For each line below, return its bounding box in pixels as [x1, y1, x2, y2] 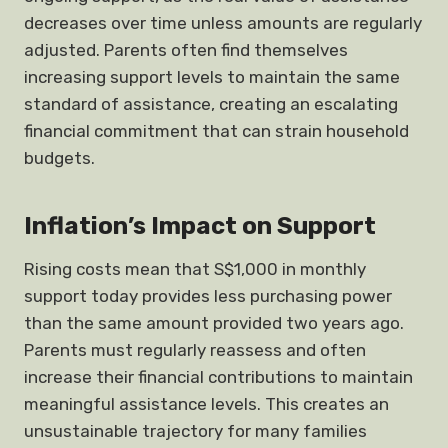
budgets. [24, 148, 95, 168]
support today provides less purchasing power [24, 286, 392, 306]
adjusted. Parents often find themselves [24, 40, 348, 60]
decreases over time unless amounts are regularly [24, 13, 422, 33]
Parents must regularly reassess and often [24, 340, 366, 360]
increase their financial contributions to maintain [24, 367, 413, 387]
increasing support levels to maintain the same [24, 67, 400, 87]
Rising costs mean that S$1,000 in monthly [24, 259, 366, 279]
